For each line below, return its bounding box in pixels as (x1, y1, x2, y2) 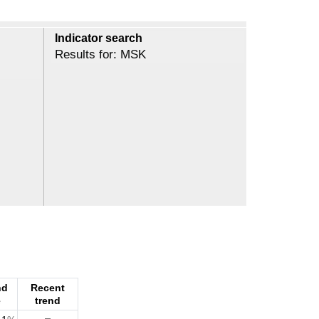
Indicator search (55, 31, 142, 44)
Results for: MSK (55, 47, 146, 61)
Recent (31, 282, 65, 294)
